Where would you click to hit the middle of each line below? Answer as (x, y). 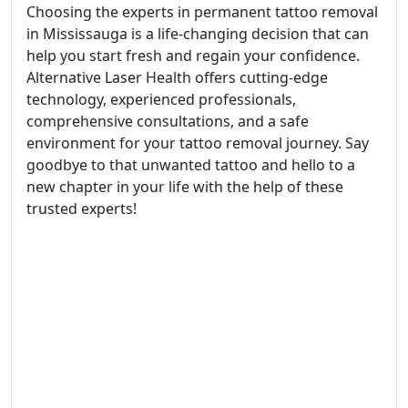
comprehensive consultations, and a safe (168, 122)
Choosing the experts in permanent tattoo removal (202, 12)
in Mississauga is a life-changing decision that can (198, 34)
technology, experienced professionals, (161, 100)
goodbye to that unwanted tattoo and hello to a (191, 165)
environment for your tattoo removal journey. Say (198, 143)
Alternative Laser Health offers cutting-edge (177, 78)
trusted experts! (82, 209)
